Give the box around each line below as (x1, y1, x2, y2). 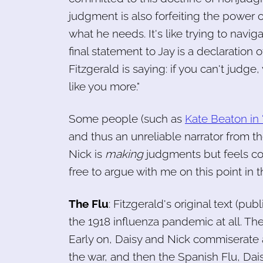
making (105, 147, 143, 160)
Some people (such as (69, 112, 185, 125)
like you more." (69, 79, 140, 93)
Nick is (69, 147, 105, 160)
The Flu (69, 197, 109, 210)
